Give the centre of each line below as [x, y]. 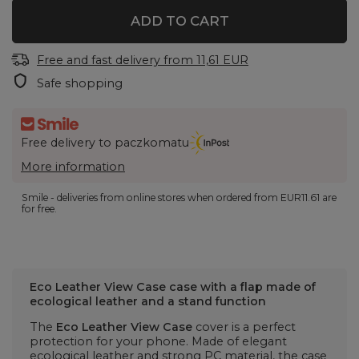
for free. [40, 208]
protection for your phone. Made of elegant [158, 342]
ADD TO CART [179, 21]
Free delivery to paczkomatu [105, 143]
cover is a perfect [244, 327]
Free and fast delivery [99, 61]
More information [73, 166]
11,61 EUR [222, 61]
